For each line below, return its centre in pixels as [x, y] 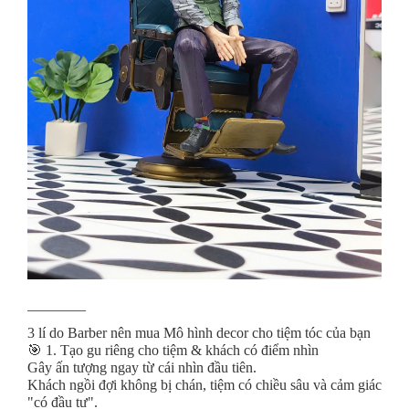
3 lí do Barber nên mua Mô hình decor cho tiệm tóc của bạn [199, 332]
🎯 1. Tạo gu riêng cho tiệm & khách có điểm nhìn [173, 350]
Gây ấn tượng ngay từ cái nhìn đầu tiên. [142, 367]
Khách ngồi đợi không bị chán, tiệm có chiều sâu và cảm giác [204, 384]
